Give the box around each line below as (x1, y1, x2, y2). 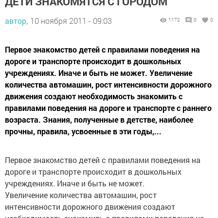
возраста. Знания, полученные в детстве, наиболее (5, 114, 193, 125)
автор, (5, 16, 28, 26)
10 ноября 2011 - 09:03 (30, 16, 112, 26)
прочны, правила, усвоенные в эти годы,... (5, 126, 162, 136)
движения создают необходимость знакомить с (5, 91, 182, 101)
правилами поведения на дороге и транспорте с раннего (5, 103, 212, 113)
